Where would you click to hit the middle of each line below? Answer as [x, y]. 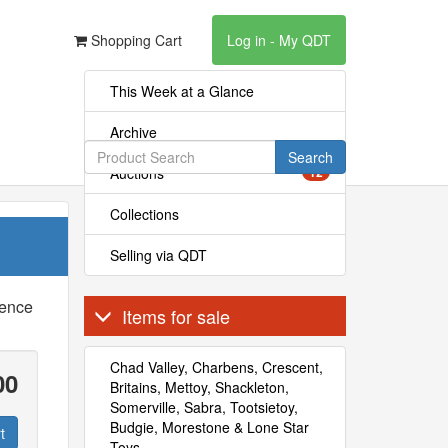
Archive [133, 132]
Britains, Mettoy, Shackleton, [199, 387]
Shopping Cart [134, 40]
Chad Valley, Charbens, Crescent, [216, 367]
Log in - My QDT [279, 40]
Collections [144, 214]
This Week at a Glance [181, 91]
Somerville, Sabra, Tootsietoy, [203, 407]
